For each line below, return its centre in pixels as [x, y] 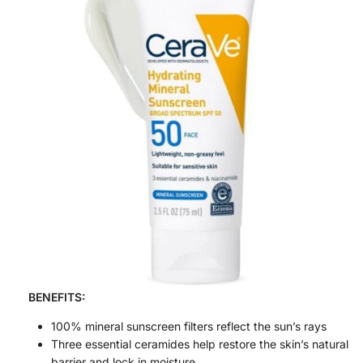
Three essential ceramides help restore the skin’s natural [200, 344]
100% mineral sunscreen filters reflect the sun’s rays [189, 327]
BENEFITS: [57, 297]
